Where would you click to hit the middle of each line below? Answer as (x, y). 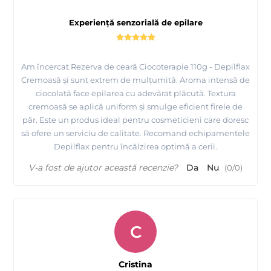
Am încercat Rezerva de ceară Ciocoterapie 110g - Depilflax (135, 66)
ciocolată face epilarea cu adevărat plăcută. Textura (135, 93)
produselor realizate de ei (135, 57)
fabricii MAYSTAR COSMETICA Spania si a (160, 43)
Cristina (135, 264)
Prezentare (43, 43)
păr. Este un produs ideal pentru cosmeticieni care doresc (135, 119)
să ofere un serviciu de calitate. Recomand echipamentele (135, 133)
